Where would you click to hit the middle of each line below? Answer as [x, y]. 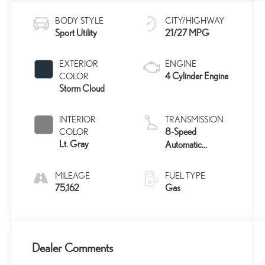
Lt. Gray [74, 144]
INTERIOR [78, 119]
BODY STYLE [80, 21]
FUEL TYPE [185, 176]
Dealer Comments [73, 248]
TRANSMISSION [194, 119]
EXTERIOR [79, 64]
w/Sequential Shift [196, 158]
